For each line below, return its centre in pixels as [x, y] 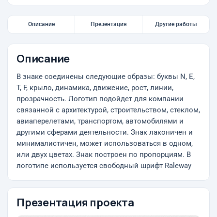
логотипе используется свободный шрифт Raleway [104, 166]
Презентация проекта [75, 202]
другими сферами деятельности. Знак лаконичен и [105, 132]
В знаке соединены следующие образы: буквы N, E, [106, 77]
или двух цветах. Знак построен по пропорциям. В [104, 155]
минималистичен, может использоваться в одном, [105, 144]
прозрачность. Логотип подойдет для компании [100, 99]
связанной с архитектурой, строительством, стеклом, [108, 110]
